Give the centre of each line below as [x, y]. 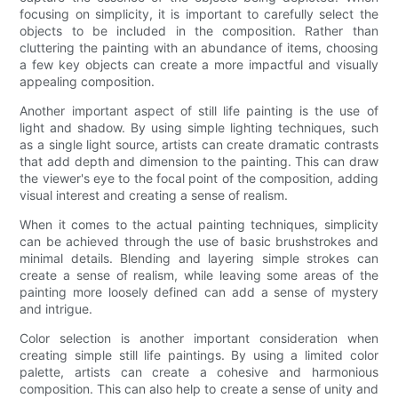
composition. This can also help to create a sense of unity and [199, 388]
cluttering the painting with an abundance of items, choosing [199, 47]
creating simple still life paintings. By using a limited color [199, 354]
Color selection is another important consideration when [199, 338]
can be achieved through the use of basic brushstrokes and [199, 241]
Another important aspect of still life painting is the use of [199, 110]
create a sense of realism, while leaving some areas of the [199, 275]
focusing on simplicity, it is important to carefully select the [199, 13]
